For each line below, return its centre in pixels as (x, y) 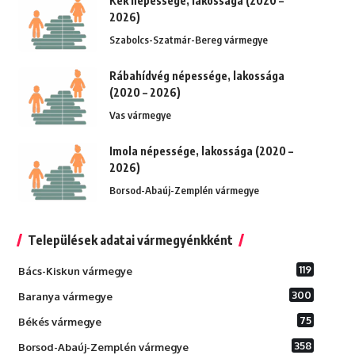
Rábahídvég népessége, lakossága (197, 76)
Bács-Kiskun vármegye (75, 271)
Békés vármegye (59, 322)
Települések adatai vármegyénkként (130, 240)
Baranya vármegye (65, 297)
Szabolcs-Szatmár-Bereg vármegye (188, 40)
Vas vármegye (140, 115)
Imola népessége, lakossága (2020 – (201, 151)
